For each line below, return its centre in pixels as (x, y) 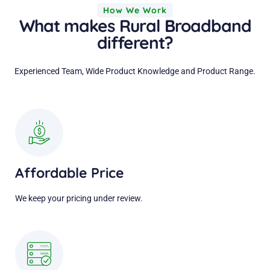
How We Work (135, 10)
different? (135, 42)
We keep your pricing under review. (79, 199)
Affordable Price (70, 173)
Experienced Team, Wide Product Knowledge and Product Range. (135, 71)
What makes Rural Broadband (135, 25)
